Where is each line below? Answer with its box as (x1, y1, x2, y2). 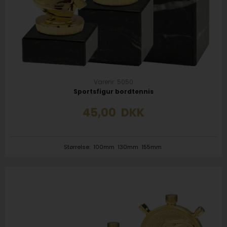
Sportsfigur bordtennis (73, 87, 154, 96)
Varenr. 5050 (94, 78, 133, 86)
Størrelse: (64, 142, 92, 150)
